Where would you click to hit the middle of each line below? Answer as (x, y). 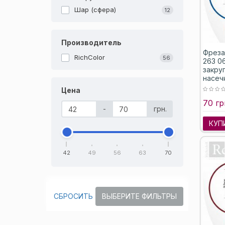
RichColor (90, 57)
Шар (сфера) (95, 10)
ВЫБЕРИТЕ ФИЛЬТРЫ (139, 196)
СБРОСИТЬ (73, 196)
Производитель (91, 42)
